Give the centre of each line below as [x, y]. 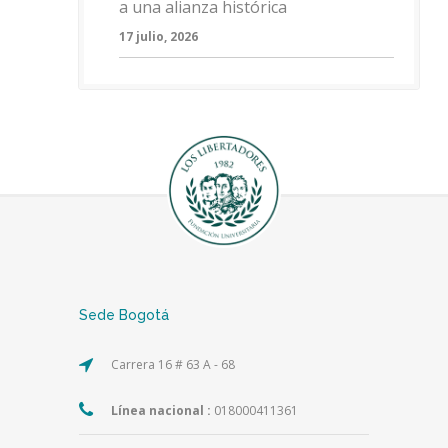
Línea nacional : [161, 410]
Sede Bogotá [124, 314]
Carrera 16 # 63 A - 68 [173, 364]
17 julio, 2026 [158, 36]
